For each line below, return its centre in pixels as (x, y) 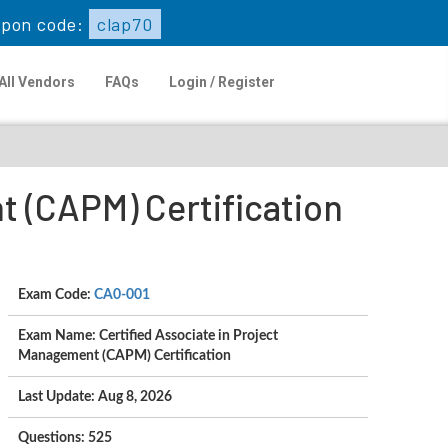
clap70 (125, 24)
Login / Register (221, 82)
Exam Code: (55, 295)
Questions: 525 (64, 438)
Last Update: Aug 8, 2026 (94, 397)
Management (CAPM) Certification (124, 356)
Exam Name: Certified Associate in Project (147, 336)
